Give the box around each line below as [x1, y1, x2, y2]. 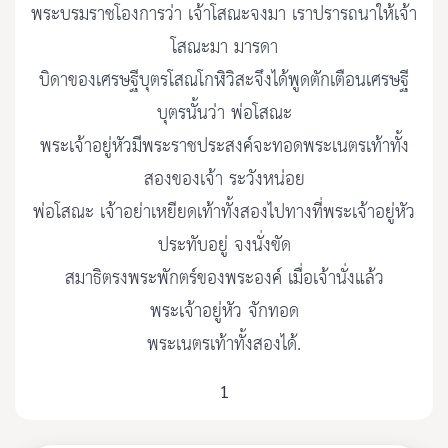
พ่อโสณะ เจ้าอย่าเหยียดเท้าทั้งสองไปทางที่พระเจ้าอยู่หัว [33, 196, 415, 230]
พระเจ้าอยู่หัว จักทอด [149, 295, 299, 329]
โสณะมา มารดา [170, 31, 278, 65]
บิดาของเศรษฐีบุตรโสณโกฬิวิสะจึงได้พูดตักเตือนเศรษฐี [39, 64, 409, 98]
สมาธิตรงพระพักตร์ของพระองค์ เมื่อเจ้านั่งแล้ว [64, 262, 384, 296]
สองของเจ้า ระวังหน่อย [143, 163, 305, 197]
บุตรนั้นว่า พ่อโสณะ [156, 97, 292, 131]
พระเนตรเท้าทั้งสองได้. [147, 328, 301, 362]
